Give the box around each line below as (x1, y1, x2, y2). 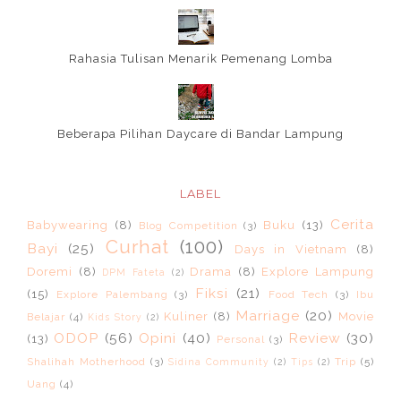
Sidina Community (168, 356, 269, 368)
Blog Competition (138, 219, 238, 233)
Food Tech (268, 288, 329, 302)
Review (287, 329, 341, 347)
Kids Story (88, 311, 142, 323)
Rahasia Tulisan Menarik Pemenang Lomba (68, 51, 333, 65)
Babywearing (27, 218, 108, 233)
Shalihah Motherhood (27, 355, 146, 369)
